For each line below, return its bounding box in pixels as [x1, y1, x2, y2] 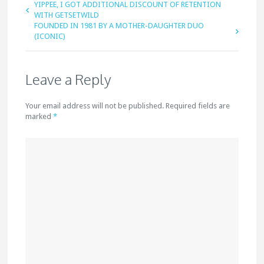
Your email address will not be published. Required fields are [25, 101, 230, 110]
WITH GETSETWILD [34, 11, 100, 19]
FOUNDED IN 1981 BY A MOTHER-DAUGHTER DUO [34, 21, 204, 30]
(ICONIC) [34, 32, 66, 41]
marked [25, 112, 54, 121]
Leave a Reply [25, 70, 112, 88]
